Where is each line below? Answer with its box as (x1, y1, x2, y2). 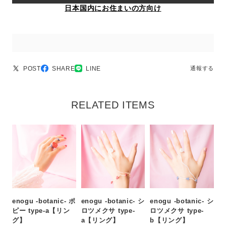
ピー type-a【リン (12, 207, 70, 215)
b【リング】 (150, 216, 189, 224)
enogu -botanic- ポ (12, 197, 76, 205)
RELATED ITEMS (71, 99, 155, 110)
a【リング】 (81, 216, 120, 224)
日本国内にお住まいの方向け (65, 4, 161, 12)
